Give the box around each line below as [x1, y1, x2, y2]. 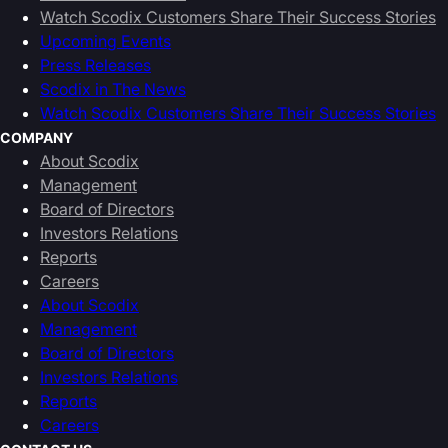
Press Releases [40, 55, 151, 75]
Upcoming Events [40, 31, 171, 51]
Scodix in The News [40, 79, 186, 99]
